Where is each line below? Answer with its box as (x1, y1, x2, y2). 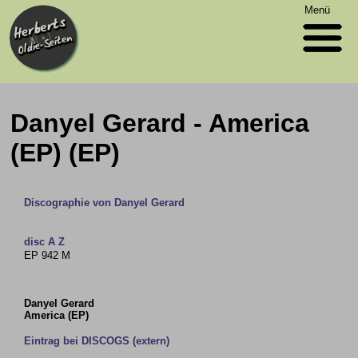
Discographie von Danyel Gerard (24, 197, 185, 209)
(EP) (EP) (10, 138, 121, 167)
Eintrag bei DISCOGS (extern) (24, 335, 170, 347)
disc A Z (24, 236, 66, 248)
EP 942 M (24, 249, 71, 261)
